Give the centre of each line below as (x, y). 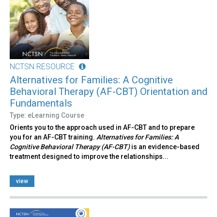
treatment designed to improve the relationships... (89, 157)
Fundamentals (41, 103)
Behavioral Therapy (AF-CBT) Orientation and (108, 92)
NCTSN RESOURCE (42, 67)
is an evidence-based (165, 147)
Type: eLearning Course (47, 116)
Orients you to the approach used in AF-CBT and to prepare (102, 128)
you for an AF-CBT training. (53, 137)
